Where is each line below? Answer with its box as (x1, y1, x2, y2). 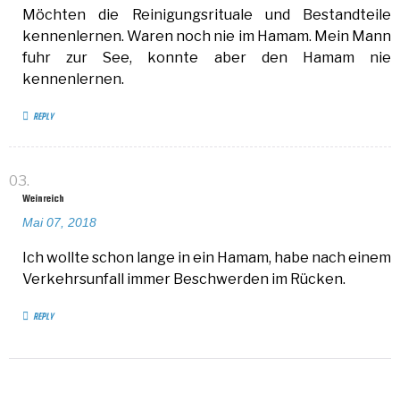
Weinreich (22, 192, 64, 207)
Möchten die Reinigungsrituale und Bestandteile (22, 6, 391, 23)
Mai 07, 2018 (22, 215, 96, 229)
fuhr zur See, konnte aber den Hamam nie (22, 49, 391, 66)
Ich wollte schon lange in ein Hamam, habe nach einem (22, 249, 391, 266)
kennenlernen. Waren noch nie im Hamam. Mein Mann (22, 28, 391, 45)
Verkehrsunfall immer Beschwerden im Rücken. (22, 271, 346, 287)
